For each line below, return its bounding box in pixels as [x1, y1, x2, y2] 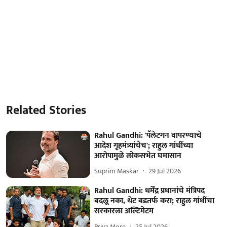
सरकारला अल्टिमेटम [94, 204, 154, 218]
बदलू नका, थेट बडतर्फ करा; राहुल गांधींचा [94, 194, 215, 208]
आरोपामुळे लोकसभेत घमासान [94, 148, 182, 163]
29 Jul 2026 [148, 165, 181, 177]
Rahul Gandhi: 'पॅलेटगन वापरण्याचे [94, 128, 202, 142]
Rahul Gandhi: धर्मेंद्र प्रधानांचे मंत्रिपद [94, 184, 205, 198]
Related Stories [6, 100, 86, 121]
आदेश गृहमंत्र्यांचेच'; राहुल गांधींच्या [94, 138, 194, 153]
